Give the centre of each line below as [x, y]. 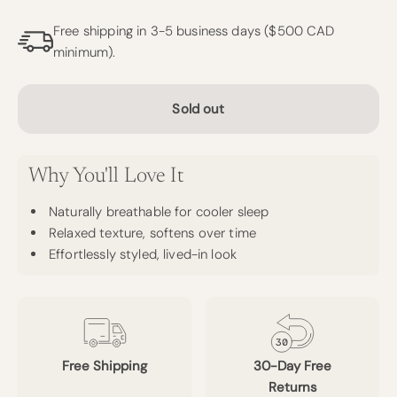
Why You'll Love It [106, 177]
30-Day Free [292, 366]
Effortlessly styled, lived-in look [143, 255]
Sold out [198, 109]
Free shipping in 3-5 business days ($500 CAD [194, 31]
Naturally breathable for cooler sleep [159, 212]
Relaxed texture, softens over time [153, 234]
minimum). [85, 53]
